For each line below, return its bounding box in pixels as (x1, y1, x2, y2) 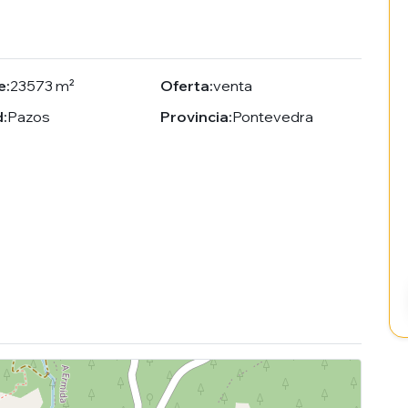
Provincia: (160, 107, 233, 127)
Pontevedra (232, 107, 314, 127)
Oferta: (160, 76, 214, 96)
